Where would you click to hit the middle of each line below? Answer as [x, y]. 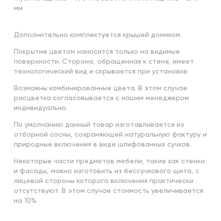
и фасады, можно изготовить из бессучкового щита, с [107, 171]
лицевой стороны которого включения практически [104, 181]
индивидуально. [40, 108]
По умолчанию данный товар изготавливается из [99, 125]
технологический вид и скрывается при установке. [101, 71]
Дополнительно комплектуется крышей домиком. [98, 35]
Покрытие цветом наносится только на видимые [97, 52]
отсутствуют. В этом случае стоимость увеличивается [109, 191]
